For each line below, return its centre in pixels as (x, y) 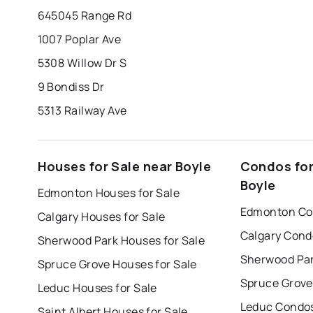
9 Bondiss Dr (71, 86)
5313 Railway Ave (82, 110)
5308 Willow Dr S (82, 63)
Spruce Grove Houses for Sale (117, 264)
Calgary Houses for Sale (101, 216)
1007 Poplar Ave (79, 39)
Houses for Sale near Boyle (124, 166)
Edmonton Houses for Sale (109, 192)
